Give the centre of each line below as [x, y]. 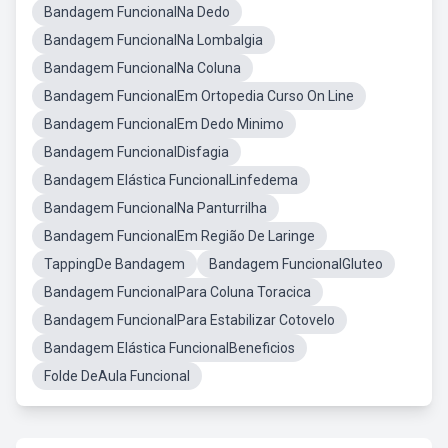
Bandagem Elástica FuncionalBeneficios [169, 348]
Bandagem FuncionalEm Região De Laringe [179, 236]
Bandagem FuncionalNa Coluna [142, 68]
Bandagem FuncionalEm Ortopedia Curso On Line [199, 96]
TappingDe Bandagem [114, 264]
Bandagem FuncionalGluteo [296, 264]
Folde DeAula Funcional [117, 376]
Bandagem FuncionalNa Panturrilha [155, 208]
